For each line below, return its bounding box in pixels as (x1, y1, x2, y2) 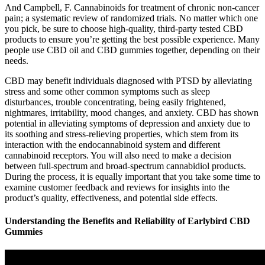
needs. (5, 55, 28, 66)
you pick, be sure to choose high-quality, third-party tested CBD (5, 23, 243, 34)
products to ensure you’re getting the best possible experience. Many (5, 34, 260, 44)
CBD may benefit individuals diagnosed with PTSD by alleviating (5, 75, 252, 86)
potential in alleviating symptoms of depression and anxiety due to (5, 118, 250, 128)
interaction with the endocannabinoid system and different (5, 139, 220, 150)
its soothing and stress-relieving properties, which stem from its (5, 128, 238, 139)
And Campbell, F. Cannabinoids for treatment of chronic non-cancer (5, 2, 259, 12)
